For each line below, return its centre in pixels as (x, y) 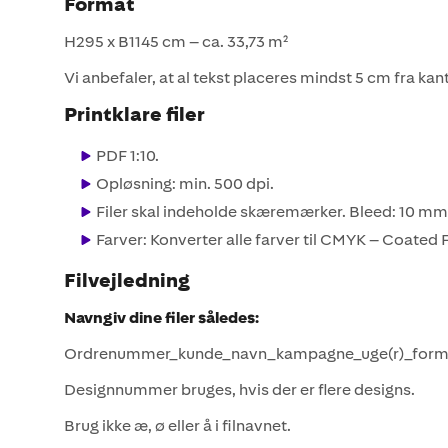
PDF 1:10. (127, 156)
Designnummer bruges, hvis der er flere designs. (239, 390)
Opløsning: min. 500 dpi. (185, 184)
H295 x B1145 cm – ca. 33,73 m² (176, 42)
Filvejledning (127, 281)
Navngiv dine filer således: (161, 318)
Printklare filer (134, 115)
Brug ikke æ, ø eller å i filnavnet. (177, 426)
